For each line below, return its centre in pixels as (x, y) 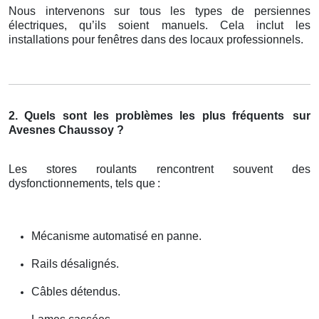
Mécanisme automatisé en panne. (116, 236)
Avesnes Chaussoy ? (66, 130)
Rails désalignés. (75, 264)
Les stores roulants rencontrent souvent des (159, 169)
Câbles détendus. (76, 292)
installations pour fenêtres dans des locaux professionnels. (156, 40)
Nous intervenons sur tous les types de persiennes (159, 11)
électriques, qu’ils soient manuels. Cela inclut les (159, 26)
